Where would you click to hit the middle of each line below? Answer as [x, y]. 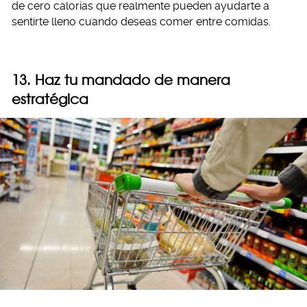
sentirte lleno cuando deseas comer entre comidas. [141, 21]
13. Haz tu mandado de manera [121, 79]
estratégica [50, 99]
